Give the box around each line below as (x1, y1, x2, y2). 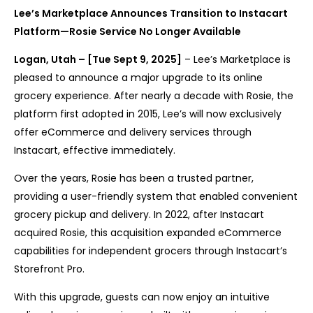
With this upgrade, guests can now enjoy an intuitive (14, 290, 270, 305)
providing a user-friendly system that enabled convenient (14, 189, 298, 204)
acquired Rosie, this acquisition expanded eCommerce (14, 226, 282, 240)
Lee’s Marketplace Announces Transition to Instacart (14, 6, 288, 21)
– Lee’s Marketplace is (182, 52, 291, 67)
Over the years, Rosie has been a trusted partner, (14, 171, 254, 186)
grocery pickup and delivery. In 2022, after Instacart (14, 208, 264, 222)
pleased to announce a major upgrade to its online (14, 71, 263, 85)
